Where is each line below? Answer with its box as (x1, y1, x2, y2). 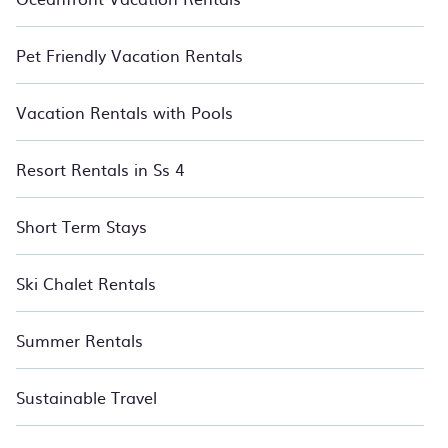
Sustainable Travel (16, 385, 157, 409)
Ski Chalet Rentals (16, 271, 156, 295)
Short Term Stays (16, 214, 147, 238)
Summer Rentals (16, 328, 143, 352)
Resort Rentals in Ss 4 (16, 157, 185, 181)
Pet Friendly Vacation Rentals (16, 43, 243, 67)
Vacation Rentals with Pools (16, 100, 233, 124)
